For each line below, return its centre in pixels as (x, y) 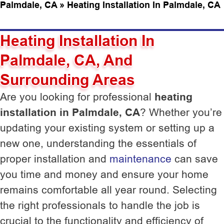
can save (195, 159)
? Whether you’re (181, 112)
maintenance (140, 159)
